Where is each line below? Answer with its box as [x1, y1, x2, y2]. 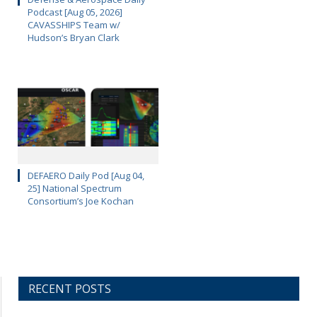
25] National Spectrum [28, 181, 122, 195]
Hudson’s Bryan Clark [28, 30, 120, 44]
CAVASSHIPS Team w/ [28, 18, 120, 31]
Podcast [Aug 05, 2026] [28, 5, 122, 18]
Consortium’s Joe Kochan [28, 194, 134, 207]
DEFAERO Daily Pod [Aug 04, [28, 168, 144, 182]
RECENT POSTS [28, 280, 111, 296]
